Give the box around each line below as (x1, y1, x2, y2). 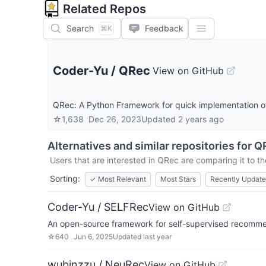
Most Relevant (98, 175, 146, 183)
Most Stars (160, 175, 196, 183)
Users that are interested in (50, 155, 157, 165)
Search (66, 23, 94, 33)
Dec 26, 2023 (88, 114, 141, 124)
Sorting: (50, 173, 80, 183)
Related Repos (63, 2, 146, 16)
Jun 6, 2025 (74, 232, 113, 241)
